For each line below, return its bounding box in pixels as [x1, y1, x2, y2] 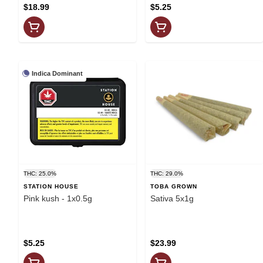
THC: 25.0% [23, 170, 56, 177]
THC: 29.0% [150, 170, 183, 177]
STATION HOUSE [23, 183, 79, 190]
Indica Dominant [32, 69, 83, 77]
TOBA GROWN [150, 183, 197, 190]
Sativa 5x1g [150, 193, 194, 203]
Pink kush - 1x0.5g [23, 193, 92, 203]
